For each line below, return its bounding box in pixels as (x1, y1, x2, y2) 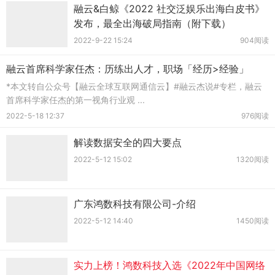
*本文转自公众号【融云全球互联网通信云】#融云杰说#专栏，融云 (6, 81, 262, 91)
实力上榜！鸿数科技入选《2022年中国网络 (74, 259, 265, 271)
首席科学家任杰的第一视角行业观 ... (6, 95, 145, 105)
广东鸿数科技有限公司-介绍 (74, 198, 196, 210)
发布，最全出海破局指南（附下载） (74, 17, 231, 29)
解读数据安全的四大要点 (74, 136, 182, 149)
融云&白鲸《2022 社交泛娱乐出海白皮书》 (74, 2, 265, 15)
